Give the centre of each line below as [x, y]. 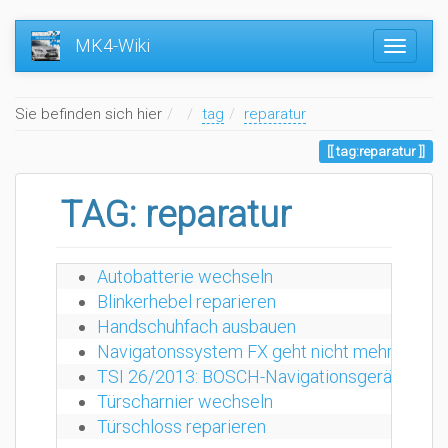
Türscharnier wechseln [185, 401]
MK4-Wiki [112, 45]
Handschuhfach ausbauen [196, 326]
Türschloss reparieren [181, 426]
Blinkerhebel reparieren [186, 301]
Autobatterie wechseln [185, 276]
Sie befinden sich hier [88, 114]
